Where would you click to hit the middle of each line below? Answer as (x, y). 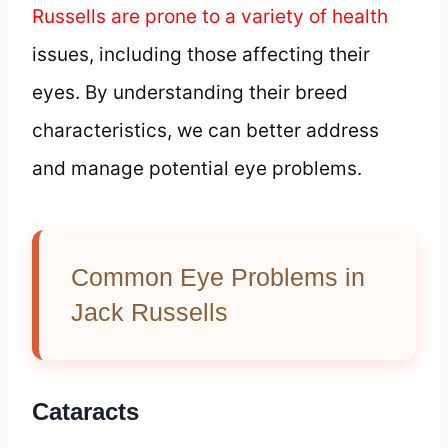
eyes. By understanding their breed (190, 92)
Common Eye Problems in (218, 276)
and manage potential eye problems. (197, 168)
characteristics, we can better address (205, 130)
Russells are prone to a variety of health (210, 16)
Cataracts (85, 411)
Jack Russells (149, 311)
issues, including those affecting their (201, 54)
